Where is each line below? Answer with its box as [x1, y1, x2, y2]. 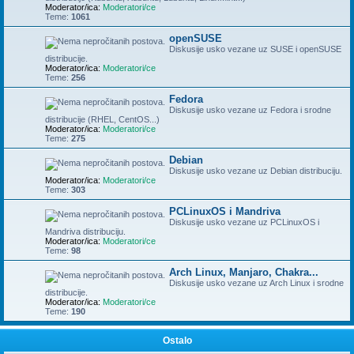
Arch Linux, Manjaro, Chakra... [169, 266, 318, 278]
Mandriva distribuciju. [45, 227, 126, 236]
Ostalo [162, 335, 192, 346]
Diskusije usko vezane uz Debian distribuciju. [169, 166, 342, 175]
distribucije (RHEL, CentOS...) [45, 115, 160, 124]
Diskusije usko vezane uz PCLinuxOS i [169, 217, 319, 227]
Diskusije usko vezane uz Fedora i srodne [169, 105, 331, 115]
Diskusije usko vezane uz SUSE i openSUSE [169, 44, 341, 54]
